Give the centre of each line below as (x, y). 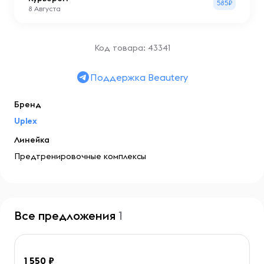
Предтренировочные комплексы (80, 156)
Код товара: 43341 (132, 48)
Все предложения (66, 215)
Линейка (32, 140)
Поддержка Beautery (139, 77)
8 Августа (44, 9)
